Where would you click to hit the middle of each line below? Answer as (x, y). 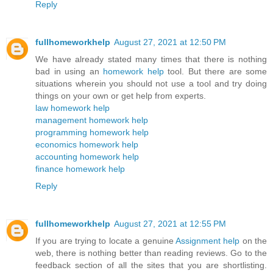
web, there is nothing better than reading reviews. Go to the (151, 253)
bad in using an (69, 72)
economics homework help (87, 145)
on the (253, 241)
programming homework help (92, 133)
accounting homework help (87, 157)
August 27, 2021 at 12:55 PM (170, 224)
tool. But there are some (215, 72)
